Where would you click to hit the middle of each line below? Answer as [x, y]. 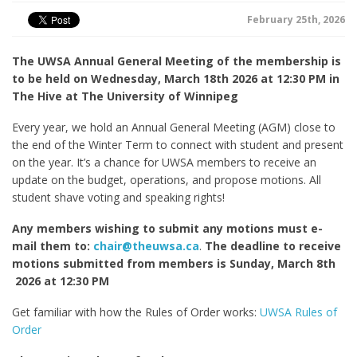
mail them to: [53, 246]
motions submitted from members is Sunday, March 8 [167, 263]
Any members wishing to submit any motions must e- [167, 228]
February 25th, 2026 [296, 20]
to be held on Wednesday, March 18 [114, 78]
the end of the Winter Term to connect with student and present [178, 145]
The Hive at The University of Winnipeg [125, 96]
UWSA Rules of [298, 312]
